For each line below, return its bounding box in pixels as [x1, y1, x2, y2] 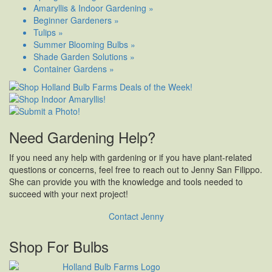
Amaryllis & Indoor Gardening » [33, 2, 154, 15]
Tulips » [33, 26, 63, 39]
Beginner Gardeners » [33, 14, 119, 27]
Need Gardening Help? [9, 126, 155, 148]
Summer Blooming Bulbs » [33, 38, 135, 51]
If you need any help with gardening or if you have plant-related [9, 151, 252, 164]
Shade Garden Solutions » [33, 50, 135, 63]
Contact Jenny [108, 210, 164, 223]
